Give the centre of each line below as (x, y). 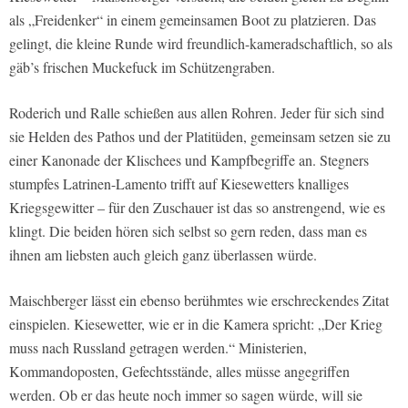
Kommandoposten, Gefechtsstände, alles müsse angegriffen (179, 371)
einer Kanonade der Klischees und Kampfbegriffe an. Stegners (189, 159)
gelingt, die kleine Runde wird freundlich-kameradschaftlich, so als (201, 43)
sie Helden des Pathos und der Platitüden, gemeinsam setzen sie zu (200, 136)
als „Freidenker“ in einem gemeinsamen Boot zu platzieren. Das (193, 19)
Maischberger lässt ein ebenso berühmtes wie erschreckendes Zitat (199, 300)
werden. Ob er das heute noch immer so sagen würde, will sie (186, 394)
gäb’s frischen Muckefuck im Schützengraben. (142, 66)
